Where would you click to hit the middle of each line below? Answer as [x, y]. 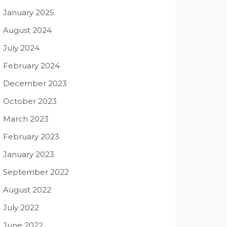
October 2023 [30, 101]
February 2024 [31, 66]
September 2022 [36, 172]
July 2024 [21, 48]
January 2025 [29, 12]
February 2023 [31, 137]
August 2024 [27, 30]
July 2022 [21, 207]
